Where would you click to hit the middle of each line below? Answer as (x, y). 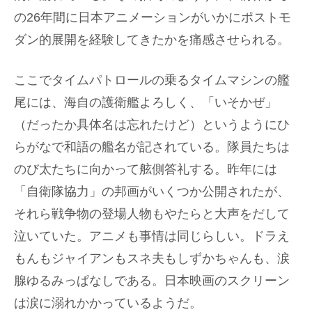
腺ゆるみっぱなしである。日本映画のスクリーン (152, 280)
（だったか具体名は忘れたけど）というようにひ (152, 124)
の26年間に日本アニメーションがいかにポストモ (153, 18)
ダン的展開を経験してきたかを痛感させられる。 (152, 40)
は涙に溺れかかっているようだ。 (108, 303)
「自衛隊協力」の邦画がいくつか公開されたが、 (152, 191)
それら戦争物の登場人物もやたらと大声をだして (152, 213)
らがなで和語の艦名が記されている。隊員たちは (152, 147)
